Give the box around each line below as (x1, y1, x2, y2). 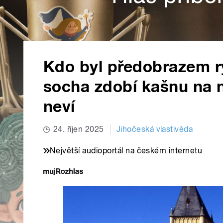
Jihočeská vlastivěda (116, 124, 193, 134)
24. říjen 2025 (53, 124, 104, 134)
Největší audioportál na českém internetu (50, 146, 203, 156)
